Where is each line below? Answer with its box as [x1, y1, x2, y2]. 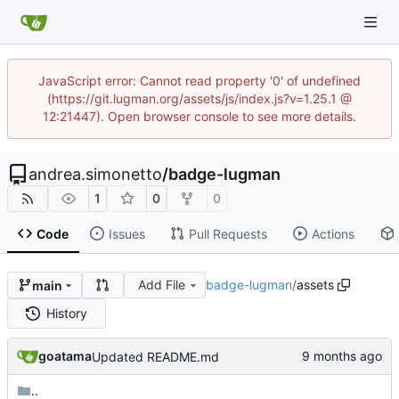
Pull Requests [188, 225, 267, 241]
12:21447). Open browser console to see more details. [43, 109, 356, 124]
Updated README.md [92, 348, 219, 364]
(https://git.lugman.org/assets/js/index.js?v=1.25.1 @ [47, 91, 352, 106]
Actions [311, 225, 354, 241]
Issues [108, 225, 145, 241]
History [46, 305, 88, 322]
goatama [38, 348, 92, 364]
